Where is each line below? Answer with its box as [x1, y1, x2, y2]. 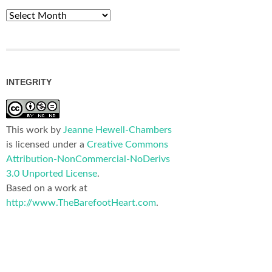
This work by [6, 124, 63, 135]
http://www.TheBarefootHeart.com [6, 197, 156, 208]
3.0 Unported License [6, 168, 97, 178]
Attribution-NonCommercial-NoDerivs [6, 154, 170, 164]
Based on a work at [6, 183, 87, 193]
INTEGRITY [6, 76, 52, 87]
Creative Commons [87, 139, 168, 149]
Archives [5, 10, 42, 20]
